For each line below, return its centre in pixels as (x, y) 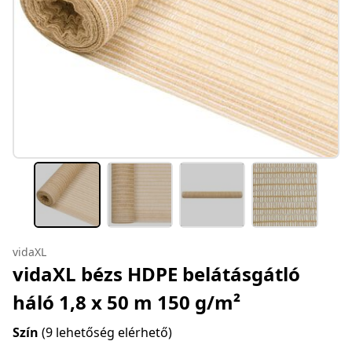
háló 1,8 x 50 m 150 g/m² (126, 302)
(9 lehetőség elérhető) (107, 333)
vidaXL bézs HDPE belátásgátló (156, 274)
